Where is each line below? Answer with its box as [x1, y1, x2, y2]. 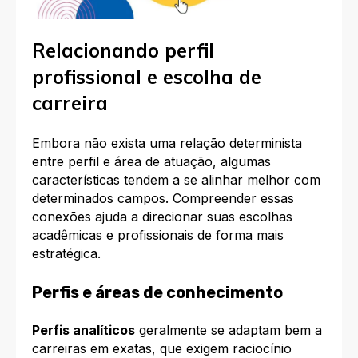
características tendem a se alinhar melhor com [32, 172, 320, 189]
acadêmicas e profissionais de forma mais [32, 227, 284, 244]
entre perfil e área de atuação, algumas [32, 153, 271, 170]
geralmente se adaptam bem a [135, 321, 322, 338]
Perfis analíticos [32, 321, 135, 338]
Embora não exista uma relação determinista [32, 135, 302, 152]
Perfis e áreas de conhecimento [32, 282, 283, 302]
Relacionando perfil [32, 38, 214, 62]
